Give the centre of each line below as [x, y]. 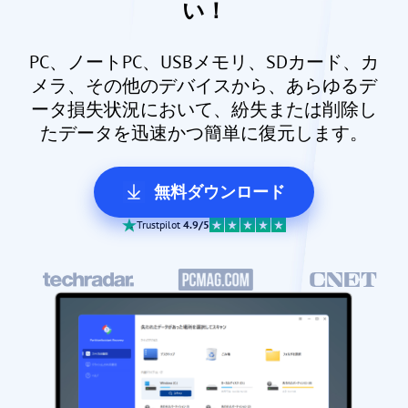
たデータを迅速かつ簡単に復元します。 [204, 133]
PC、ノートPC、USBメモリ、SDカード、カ [204, 61]
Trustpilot [160, 224]
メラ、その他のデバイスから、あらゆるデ [204, 85]
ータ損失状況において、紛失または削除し [204, 109]
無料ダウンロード [219, 191]
